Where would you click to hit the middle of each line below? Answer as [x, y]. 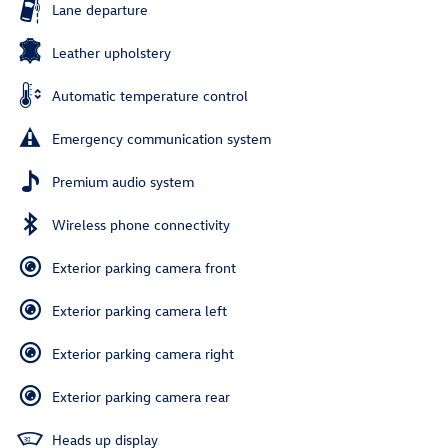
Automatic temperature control [150, 96]
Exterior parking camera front [144, 268]
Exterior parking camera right [143, 354]
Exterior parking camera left [139, 311]
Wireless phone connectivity [141, 225]
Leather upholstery [111, 53]
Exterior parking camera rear [141, 397]
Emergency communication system [161, 139]
